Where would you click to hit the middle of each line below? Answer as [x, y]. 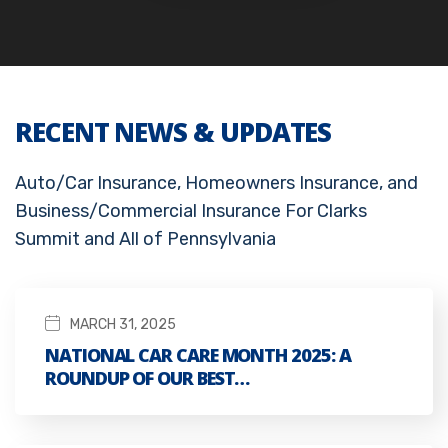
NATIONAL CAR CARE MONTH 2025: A [198, 355]
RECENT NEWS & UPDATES [173, 132]
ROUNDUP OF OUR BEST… [147, 378]
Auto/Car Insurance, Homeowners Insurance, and [216, 183]
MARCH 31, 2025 [123, 325]
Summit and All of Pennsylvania [145, 239]
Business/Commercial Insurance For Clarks [191, 211]
